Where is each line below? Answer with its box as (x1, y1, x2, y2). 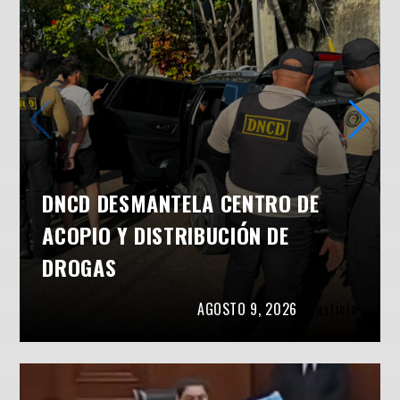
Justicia (310, 298, 358, 321)
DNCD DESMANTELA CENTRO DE (42, 187, 320, 220)
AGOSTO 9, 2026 (196, 298, 297, 321)
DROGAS (42, 251, 117, 284)
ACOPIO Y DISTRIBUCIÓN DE (42, 219, 289, 252)
